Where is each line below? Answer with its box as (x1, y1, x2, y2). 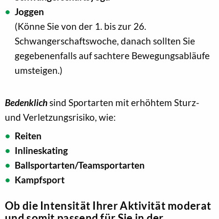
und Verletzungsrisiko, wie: (5, 111, 116, 123)
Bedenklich (5, 96, 47, 108)
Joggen (15, 5, 44, 17)
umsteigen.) (15, 64, 63, 76)
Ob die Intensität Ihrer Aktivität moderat (5, 199, 212, 212)
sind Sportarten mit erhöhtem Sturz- (47, 96, 199, 108)
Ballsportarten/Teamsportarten (15, 159, 145, 171)
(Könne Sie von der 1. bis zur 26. (15, 20, 146, 32)
